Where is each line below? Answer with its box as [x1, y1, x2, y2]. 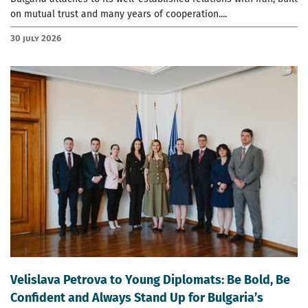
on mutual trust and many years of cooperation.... [10, 8, 227, 20]
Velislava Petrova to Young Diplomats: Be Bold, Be [10, 272, 290, 288]
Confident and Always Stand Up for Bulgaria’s [10, 290, 263, 306]
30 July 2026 [10, 32, 61, 43]
